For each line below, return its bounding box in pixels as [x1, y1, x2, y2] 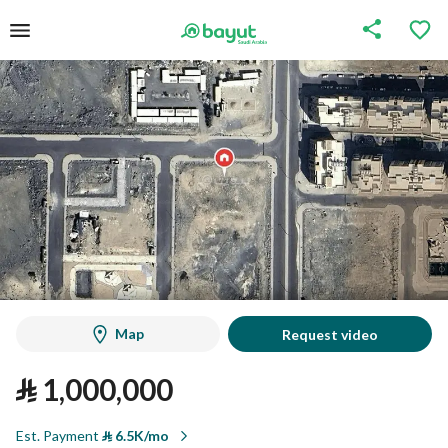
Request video [282, 325, 378, 343]
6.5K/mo [112, 427, 169, 444]
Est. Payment [16, 427, 102, 444]
